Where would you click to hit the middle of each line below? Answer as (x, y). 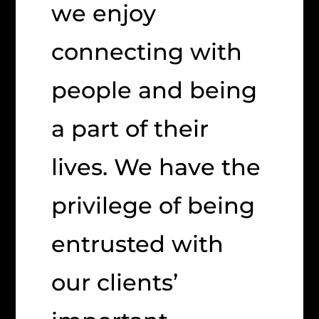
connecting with (147, 52)
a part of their (130, 129)
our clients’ (115, 283)
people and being (155, 90)
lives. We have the (156, 167)
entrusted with (138, 244)
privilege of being (153, 206)
